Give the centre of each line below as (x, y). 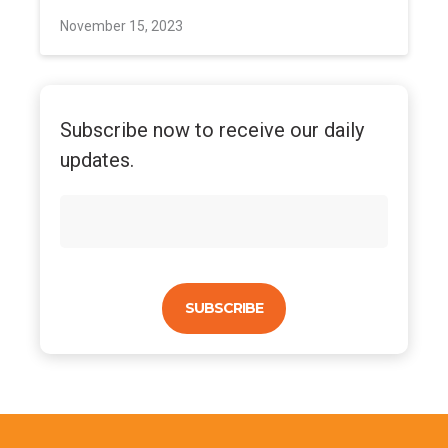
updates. (97, 160)
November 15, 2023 (121, 26)
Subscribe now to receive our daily (212, 130)
